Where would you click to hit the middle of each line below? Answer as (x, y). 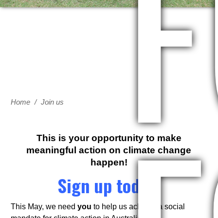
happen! (109, 162)
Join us (53, 102)
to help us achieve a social (138, 207)
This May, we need (43, 207)
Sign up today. (109, 185)
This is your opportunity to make (109, 138)
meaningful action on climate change (109, 150)
